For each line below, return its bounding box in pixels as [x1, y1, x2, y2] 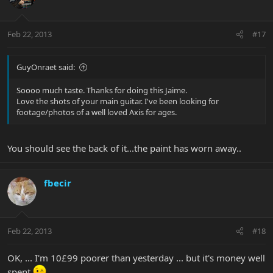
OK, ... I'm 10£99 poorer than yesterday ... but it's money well [7, 252, 265, 264]
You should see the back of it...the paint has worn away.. [7, 141, 241, 154]
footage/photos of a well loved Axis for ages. [16, 107, 177, 118]
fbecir [44, 176, 71, 189]
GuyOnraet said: [16, 62, 75, 73]
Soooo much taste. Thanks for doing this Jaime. [16, 85, 187, 96]
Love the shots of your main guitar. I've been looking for [16, 96, 219, 107]
